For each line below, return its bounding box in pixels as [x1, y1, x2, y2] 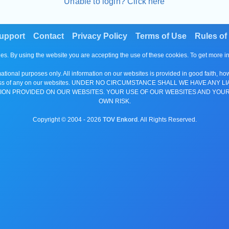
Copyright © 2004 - [32, 116, 87, 123]
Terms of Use [135, 31, 187, 40]
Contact [33, 31, 64, 40]
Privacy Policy [72, 31, 127, 40]
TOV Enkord [102, 116, 138, 123]
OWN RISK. [98, 97, 131, 105]
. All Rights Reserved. [137, 116, 197, 123]
